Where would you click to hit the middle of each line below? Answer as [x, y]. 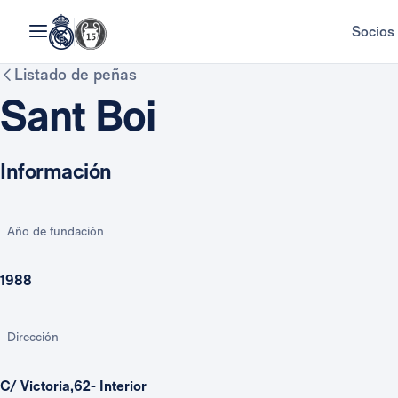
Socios [373, 32]
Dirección [33, 337]
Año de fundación [56, 231]
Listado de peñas [76, 74]
